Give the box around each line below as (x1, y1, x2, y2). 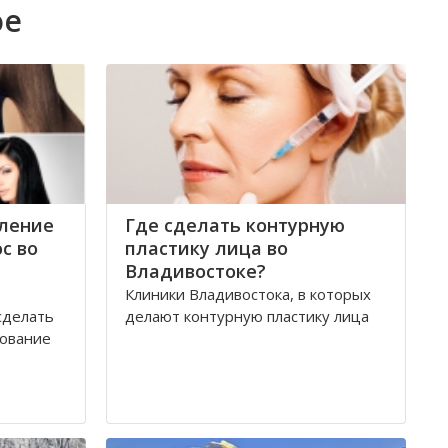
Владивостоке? (125, 259, 266, 283)
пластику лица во (125, 236, 288, 260)
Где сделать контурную (125, 213, 345, 237)
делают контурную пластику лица (125, 306, 369, 326)
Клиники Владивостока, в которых (125, 284, 371, 304)
